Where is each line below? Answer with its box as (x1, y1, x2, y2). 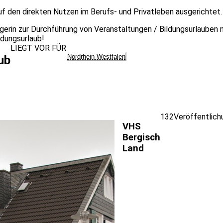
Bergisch (122, 132, 160, 143)
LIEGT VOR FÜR (10, 43, 66, 53)
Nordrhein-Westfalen (67, 53, 125, 60)
